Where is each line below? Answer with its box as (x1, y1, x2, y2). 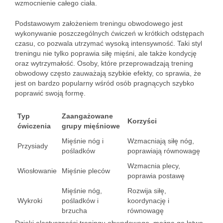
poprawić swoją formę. (15, 89, 86, 97)
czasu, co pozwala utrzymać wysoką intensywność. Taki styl (15, 39, 202, 47)
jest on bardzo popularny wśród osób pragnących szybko (15, 79, 194, 87)
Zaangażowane (62, 112, 113, 120)
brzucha (62, 207, 87, 215)
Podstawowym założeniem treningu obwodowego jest (15, 19, 183, 27)
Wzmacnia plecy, (127, 162, 180, 170)
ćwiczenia (17, 122, 51, 130)
